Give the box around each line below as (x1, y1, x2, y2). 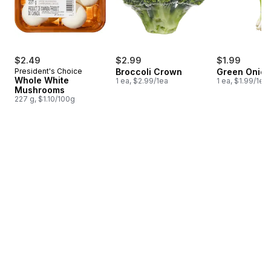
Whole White (15, 74, 69, 85)
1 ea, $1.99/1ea (217, 76, 268, 85)
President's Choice (15, 66, 82, 76)
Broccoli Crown (116, 66, 182, 77)
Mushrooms (15, 84, 65, 95)
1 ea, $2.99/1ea (116, 76, 168, 85)
